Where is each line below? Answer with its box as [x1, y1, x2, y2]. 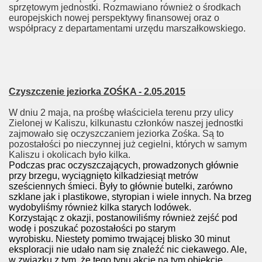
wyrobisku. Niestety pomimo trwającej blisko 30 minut [9, 234, 230, 244]
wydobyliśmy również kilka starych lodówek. [9, 202, 194, 212]
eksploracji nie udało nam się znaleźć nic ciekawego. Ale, [9, 244, 247, 254]
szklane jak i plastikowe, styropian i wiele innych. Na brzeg [9, 192, 251, 202]
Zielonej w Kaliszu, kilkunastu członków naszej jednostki [9, 118, 243, 128]
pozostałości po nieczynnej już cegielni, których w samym [9, 139, 247, 149]
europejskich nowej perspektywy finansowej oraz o [9, 13, 219, 23]
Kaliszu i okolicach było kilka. [9, 150, 130, 160]
